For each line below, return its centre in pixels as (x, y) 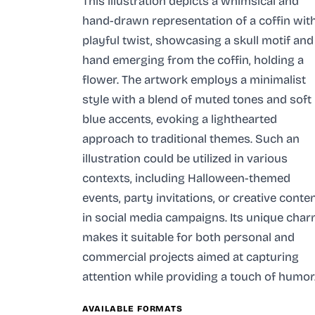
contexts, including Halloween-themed (186, 178)
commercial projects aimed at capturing (191, 257)
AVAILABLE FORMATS (133, 308)
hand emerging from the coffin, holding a (193, 60)
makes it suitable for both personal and (188, 237)
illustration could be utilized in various (185, 158)
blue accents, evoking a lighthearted (180, 119)
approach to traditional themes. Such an (191, 139)
